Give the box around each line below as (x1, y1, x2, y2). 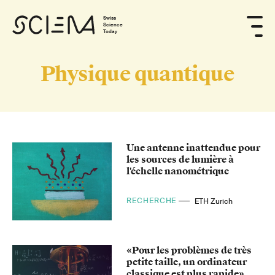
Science (103, 21, 123, 28)
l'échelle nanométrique (126, 165, 230, 177)
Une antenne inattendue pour (126, 142, 261, 154)
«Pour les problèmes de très (126, 244, 252, 257)
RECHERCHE (126, 196, 179, 206)
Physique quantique (41, 61, 234, 87)
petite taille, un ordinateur (126, 255, 247, 268)
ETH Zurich (195, 196, 233, 206)
